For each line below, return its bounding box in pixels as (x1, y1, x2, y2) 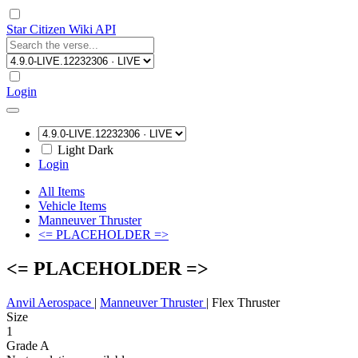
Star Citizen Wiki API (6, 22, 116, 36)
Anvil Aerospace (6, 295, 94, 309)
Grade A (6, 338, 50, 352)
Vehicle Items (38, 199, 106, 213)
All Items (38, 185, 85, 198)
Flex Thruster (212, 295, 280, 309)
